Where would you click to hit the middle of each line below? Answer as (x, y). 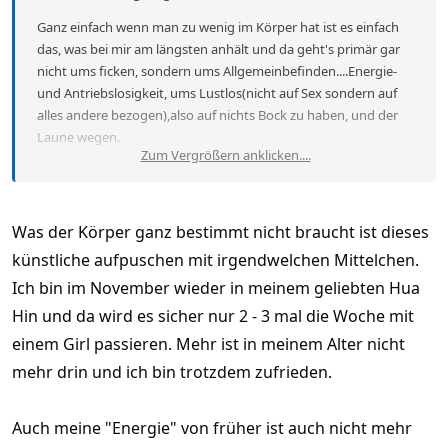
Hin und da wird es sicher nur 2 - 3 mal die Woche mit (213, 316)
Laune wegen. (78, 137)
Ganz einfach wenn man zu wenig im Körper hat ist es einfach (218, 27)
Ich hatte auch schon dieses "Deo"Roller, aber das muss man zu (223, 159)
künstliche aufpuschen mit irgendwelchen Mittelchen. (215, 260)
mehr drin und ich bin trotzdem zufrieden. (172, 372)
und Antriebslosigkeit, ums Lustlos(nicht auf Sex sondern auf (217, 93)
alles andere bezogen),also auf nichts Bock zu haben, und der (217, 115)
